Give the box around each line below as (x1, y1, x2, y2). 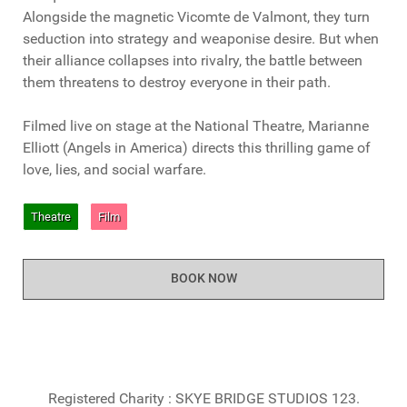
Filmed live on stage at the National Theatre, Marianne (23, 117, 369, 135)
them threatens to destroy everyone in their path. (23, 74, 331, 92)
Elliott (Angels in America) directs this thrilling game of (23, 139, 371, 157)
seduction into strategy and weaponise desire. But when (23, 30, 379, 48)
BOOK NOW (170, 271, 237, 287)
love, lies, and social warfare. (23, 161, 206, 179)
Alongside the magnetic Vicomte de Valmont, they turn (23, 8, 370, 26)
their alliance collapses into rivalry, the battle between (23, 52, 362, 70)
